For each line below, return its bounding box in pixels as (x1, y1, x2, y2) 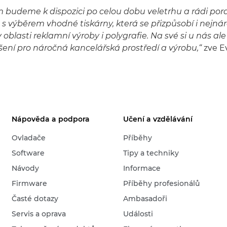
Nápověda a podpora (12, 115, 90, 124)
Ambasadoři (123, 194, 168, 203)
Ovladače (12, 133, 46, 142)
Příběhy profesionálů (123, 179, 200, 188)
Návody (12, 164, 40, 173)
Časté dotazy (12, 194, 59, 203)
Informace (123, 164, 161, 173)
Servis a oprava (12, 209, 66, 218)
